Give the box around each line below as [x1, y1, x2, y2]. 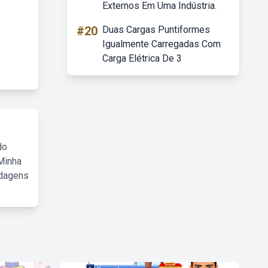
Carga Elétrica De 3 [102, 53, 182, 64]
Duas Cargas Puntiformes [102, 24, 210, 35]
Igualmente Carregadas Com [102, 38, 221, 50]
